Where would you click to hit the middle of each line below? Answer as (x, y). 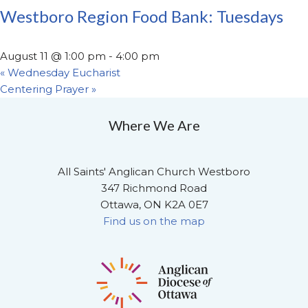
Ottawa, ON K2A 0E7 (154, 205)
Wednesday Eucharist (63, 73)
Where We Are (154, 125)
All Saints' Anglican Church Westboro (154, 172)
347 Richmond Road (154, 188)
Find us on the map (154, 221)
